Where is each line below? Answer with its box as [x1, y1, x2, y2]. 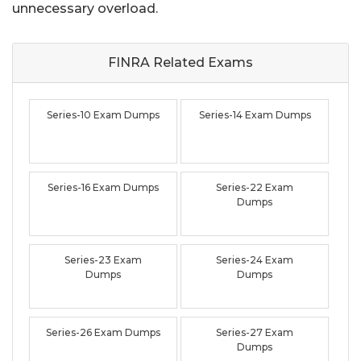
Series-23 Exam [64, 253, 143, 266]
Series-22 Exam [216, 180, 294, 193]
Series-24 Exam [216, 253, 294, 266]
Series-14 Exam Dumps [198, 108, 311, 121]
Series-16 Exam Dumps [48, 180, 160, 193]
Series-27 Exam [216, 326, 294, 338]
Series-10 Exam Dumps [47, 108, 160, 121]
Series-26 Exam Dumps [46, 326, 161, 338]
